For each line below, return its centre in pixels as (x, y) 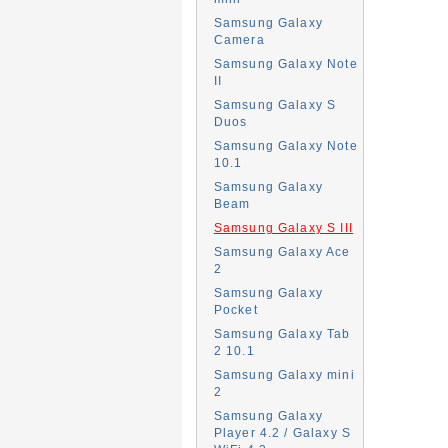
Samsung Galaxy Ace (282, 251)
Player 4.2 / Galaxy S (282, 432)
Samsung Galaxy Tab (282, 333)
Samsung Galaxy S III (283, 227)
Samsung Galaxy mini (284, 374)
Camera (239, 39)
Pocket (235, 309)
